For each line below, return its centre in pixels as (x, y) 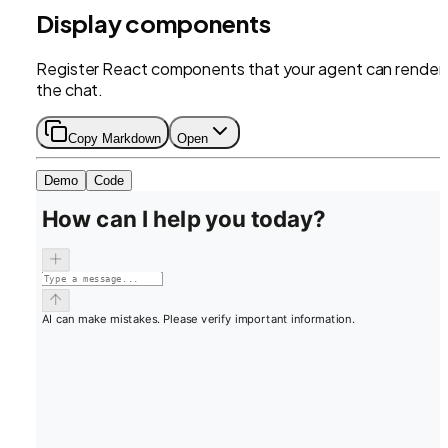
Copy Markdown (114, 138)
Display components (153, 22)
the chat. (70, 89)
